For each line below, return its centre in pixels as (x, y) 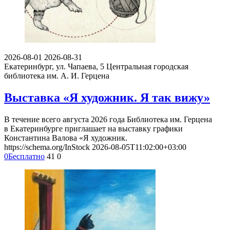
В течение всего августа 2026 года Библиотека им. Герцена (108, 120)
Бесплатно (26, 157)
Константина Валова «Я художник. (66, 138)
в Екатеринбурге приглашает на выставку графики (93, 129)
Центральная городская (147, 67)
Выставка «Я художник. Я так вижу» (107, 98)
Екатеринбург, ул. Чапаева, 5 (54, 67)
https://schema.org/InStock (47, 147)
